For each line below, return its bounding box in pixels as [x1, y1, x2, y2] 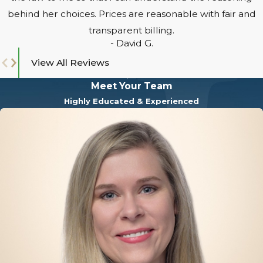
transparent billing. [89, 24, 174, 36]
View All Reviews [31, 56, 109, 68]
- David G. [110, 37, 153, 49]
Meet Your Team [90, 80, 173, 92]
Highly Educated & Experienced [64, 96, 199, 106]
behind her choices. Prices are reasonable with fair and [7, 8, 256, 19]
